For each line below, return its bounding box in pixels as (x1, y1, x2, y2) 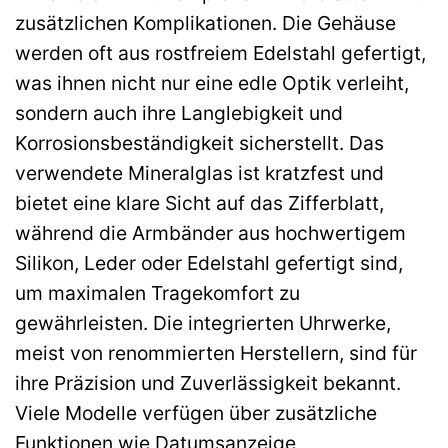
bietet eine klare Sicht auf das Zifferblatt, (15, 190, 384, 215)
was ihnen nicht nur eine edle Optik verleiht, (15, 70, 409, 95)
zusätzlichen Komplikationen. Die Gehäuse (15, 10, 396, 35)
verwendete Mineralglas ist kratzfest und (15, 160, 384, 185)
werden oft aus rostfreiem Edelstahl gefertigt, (15, 40, 426, 65)
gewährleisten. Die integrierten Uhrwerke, (15, 310, 391, 335)
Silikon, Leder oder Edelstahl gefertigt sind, (15, 250, 403, 275)
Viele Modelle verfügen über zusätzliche (15, 400, 377, 425)
